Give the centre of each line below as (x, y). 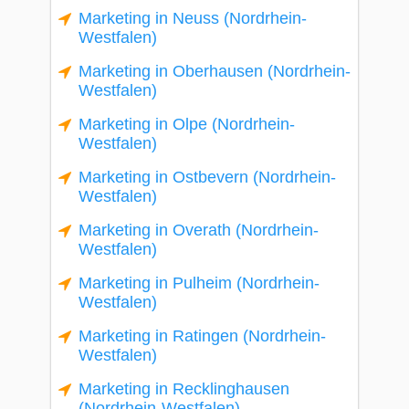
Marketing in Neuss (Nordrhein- (193, 18)
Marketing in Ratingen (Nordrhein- (202, 336)
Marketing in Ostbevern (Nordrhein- (207, 177)
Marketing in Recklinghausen (184, 389)
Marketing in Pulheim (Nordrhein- (199, 283)
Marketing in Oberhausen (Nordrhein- (215, 71)
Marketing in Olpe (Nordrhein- (187, 124)
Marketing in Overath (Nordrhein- (199, 230)
